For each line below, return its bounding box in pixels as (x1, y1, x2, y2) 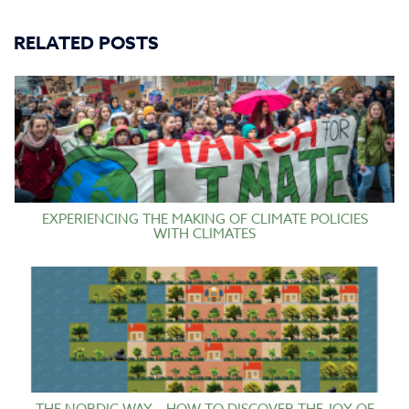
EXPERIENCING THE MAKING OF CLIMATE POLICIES (41, 208, 368, 229)
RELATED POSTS (14, 30, 159, 56)
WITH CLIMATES (153, 223, 256, 244)
